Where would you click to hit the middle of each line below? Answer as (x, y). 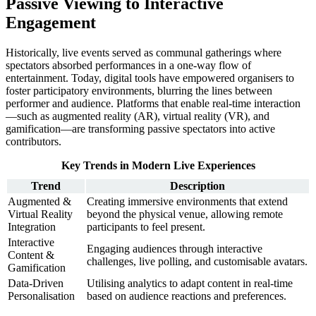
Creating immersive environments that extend (187, 201)
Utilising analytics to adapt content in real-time (190, 283)
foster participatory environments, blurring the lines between (139, 90)
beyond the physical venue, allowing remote (185, 214)
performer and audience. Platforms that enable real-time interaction (153, 103)
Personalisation (41, 296)
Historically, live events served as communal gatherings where (144, 52)
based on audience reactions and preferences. (187, 296)
